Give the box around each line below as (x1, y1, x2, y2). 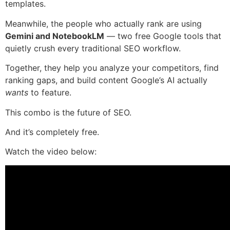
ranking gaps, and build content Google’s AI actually (5, 75, 207, 86)
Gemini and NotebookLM (5, 30, 104, 41)
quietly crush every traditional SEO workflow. (5, 43, 181, 53)
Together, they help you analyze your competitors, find (5, 63, 219, 73)
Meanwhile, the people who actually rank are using (5, 18, 202, 29)
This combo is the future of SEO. (5, 107, 131, 118)
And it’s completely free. (5, 126, 99, 137)
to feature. (28, 87, 71, 98)
